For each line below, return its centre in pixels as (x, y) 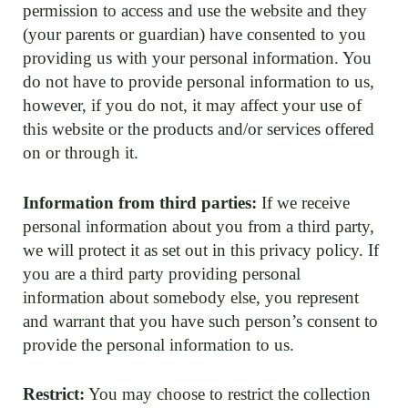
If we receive (303, 202)
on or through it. (81, 153)
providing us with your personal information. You (197, 58)
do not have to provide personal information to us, (199, 82)
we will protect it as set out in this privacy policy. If (201, 250)
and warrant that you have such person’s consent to (200, 321)
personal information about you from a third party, (199, 226)
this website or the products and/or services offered (199, 129)
